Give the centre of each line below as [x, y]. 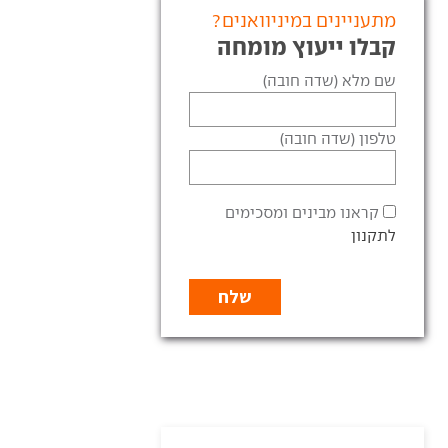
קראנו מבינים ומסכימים [301, 212]
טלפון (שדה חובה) [337, 138]
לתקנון [373, 235]
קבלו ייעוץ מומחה [306, 46]
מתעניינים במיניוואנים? [303, 20]
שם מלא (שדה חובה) [329, 80]
